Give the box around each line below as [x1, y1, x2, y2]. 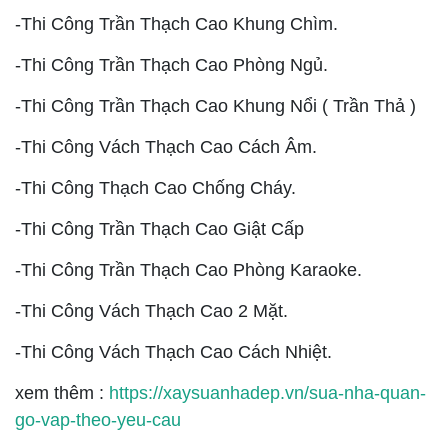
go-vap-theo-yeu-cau [15, 409, 181, 430]
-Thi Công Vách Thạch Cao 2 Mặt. [15, 300, 288, 321]
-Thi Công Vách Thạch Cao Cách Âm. [15, 136, 317, 157]
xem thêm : [15, 382, 109, 403]
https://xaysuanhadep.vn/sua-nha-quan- [109, 382, 426, 403]
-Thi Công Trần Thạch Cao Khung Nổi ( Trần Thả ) [15, 95, 416, 116]
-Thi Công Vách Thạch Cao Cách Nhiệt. [15, 341, 332, 362]
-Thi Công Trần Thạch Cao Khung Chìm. [15, 13, 338, 34]
